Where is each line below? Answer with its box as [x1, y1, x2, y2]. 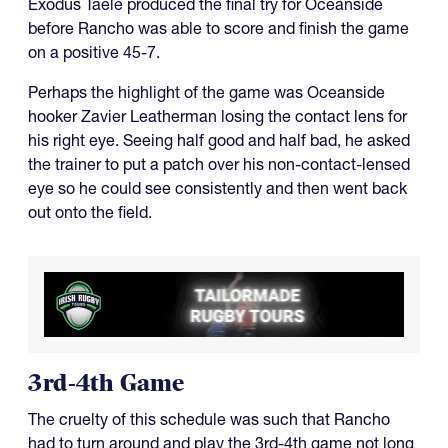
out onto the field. [28, 202, 152, 223]
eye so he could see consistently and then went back [28, 178, 407, 199]
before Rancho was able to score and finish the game [28, 18, 409, 39]
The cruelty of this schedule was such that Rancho [28, 408, 390, 429]
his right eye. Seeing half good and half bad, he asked [28, 130, 410, 151]
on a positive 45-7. [28, 42, 160, 63]
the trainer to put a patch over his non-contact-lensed [28, 154, 410, 175]
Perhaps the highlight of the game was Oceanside [28, 82, 385, 103]
